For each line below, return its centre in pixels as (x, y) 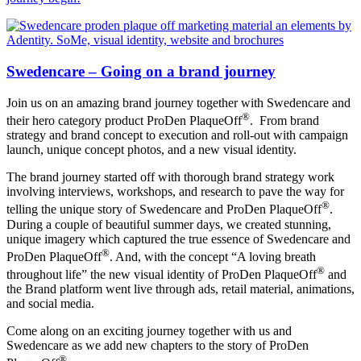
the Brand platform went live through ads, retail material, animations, (180, 289)
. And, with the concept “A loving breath (213, 256)
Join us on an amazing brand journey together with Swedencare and (178, 102)
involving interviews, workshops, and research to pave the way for (175, 192)
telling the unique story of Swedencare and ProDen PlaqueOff (164, 210)
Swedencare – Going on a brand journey (141, 72)
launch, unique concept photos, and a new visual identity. (151, 150)
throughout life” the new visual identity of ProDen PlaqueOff (162, 275)
